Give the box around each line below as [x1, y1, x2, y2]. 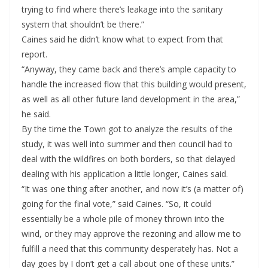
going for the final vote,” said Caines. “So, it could [22, 198, 212, 210]
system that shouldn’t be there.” [22, 19, 144, 31]
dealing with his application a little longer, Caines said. [22, 168, 228, 180]
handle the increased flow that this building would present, [22, 78, 246, 90]
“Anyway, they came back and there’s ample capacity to [22, 63, 236, 75]
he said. [22, 108, 51, 120]
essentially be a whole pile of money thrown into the [22, 213, 224, 225]
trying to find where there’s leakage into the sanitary [22, 4, 223, 16]
